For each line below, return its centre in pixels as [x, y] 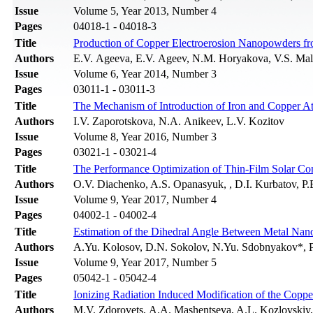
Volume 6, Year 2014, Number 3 [145, 74]
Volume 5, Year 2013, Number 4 [145, 11]
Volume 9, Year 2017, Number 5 [145, 263]
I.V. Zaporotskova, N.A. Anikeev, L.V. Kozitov [179, 122]
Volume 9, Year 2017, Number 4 [145, 200]
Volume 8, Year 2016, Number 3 [145, 137]
